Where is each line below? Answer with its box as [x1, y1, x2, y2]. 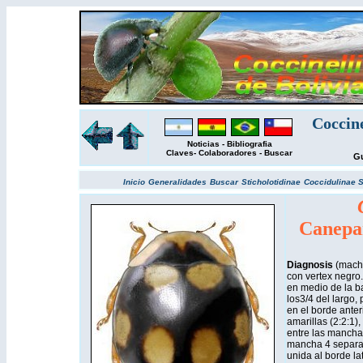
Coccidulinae [303, 177, 358, 186]
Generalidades [147, 177, 207, 186]
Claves [166, 148, 194, 157]
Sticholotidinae [241, 177, 301, 186]
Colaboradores [199, 148, 257, 157]
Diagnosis [287, 259, 335, 271]
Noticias [186, 139, 220, 148]
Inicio [122, 177, 145, 186]
